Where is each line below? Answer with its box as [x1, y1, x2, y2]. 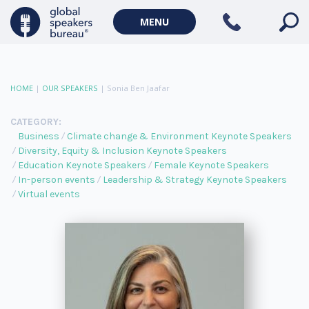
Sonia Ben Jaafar [107, 83, 170, 93]
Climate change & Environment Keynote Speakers [67, 130, 292, 142]
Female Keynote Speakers [154, 159, 269, 171]
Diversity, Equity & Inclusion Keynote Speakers [18, 145, 227, 157]
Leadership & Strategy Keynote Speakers [103, 174, 287, 186]
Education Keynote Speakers [18, 159, 146, 171]
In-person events [18, 174, 95, 186]
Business [18, 130, 59, 142]
